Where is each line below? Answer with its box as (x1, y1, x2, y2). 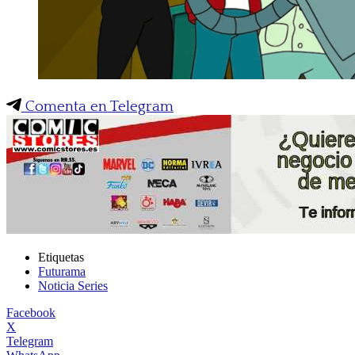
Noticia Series (38, 278, 108, 292)
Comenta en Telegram (21, 97, 174, 115)
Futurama (38, 264, 86, 278)
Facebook (6, 305, 55, 319)
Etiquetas (38, 250, 84, 264)
